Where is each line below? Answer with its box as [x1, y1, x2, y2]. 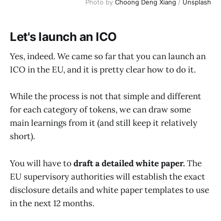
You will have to [10, 157, 74, 169]
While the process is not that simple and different [10, 91, 201, 102]
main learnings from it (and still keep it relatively [10, 117, 197, 129]
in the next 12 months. [10, 197, 94, 209]
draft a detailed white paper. [74, 157, 187, 169]
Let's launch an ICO [10, 29, 117, 44]
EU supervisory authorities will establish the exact [10, 171, 205, 182]
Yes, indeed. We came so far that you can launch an [10, 51, 206, 62]
